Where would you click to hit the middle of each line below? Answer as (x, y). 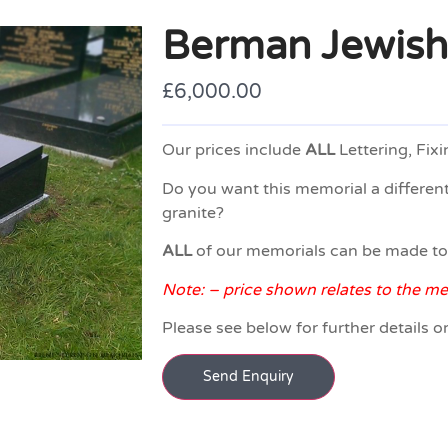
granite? (193, 212)
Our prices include (233, 150)
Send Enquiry (248, 377)
